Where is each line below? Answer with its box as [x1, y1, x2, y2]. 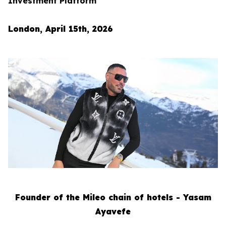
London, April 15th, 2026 [8, 24, 116, 34]
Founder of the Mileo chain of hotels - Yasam [15, 192, 211, 202]
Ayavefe [95, 206, 131, 216]
